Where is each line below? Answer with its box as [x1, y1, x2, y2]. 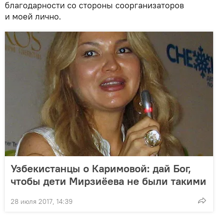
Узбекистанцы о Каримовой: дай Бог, [11, 161, 191, 175]
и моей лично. [5, 10, 61, 22]
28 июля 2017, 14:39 [11, 197, 73, 206]
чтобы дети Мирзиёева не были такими [11, 174, 206, 188]
